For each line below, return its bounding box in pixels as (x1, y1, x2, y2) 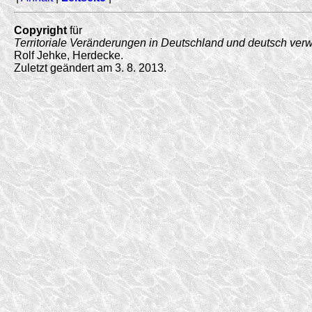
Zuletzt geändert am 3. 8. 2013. (14, 61, 166, 74)
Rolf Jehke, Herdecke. (14, 49, 123, 61)
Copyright (14, 24, 67, 36)
